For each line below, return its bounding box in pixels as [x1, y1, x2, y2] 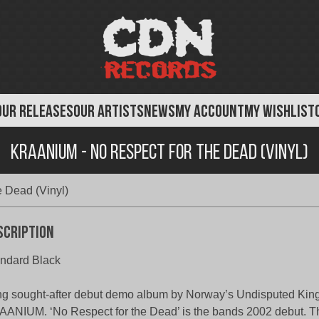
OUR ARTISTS [73, 104, 144, 121]
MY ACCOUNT [175, 104, 244, 121]
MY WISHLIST [244, 104, 315, 121]
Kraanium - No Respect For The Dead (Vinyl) [11, 142, 308, 164]
